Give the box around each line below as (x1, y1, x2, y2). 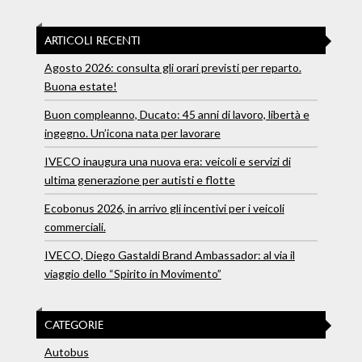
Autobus (44, 345, 89, 360)
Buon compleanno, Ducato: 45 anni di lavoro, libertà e (44, 107, 309, 122)
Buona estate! (44, 79, 117, 94)
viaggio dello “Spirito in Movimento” (44, 267, 221, 281)
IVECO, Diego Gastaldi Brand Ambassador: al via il (44, 248, 295, 263)
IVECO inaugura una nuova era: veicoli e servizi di (44, 154, 291, 169)
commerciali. (44, 220, 106, 234)
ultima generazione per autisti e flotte (44, 173, 235, 187)
